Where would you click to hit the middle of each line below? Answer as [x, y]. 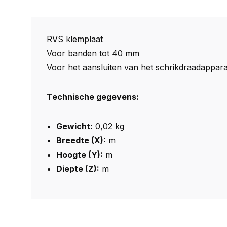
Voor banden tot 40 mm [93, 53]
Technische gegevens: [93, 97]
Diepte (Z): [78, 169]
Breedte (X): [81, 140]
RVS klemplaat [75, 39]
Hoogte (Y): [80, 155]
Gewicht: [75, 126]
